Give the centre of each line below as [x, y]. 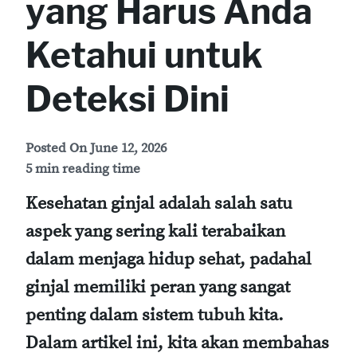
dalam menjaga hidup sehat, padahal [169, 260]
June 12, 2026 [128, 149]
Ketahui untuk [144, 55]
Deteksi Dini [127, 99]
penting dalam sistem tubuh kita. [155, 316]
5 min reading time [83, 169]
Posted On [58, 149]
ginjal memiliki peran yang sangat [158, 288]
